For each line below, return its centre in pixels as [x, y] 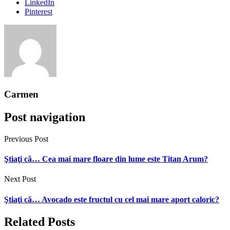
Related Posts [40, 222]
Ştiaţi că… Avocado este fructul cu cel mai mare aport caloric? [112, 199]
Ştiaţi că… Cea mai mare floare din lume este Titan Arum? [106, 159]
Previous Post [26, 139]
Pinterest [39, 12]
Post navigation [45, 117]
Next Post [20, 179]
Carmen [21, 94]
